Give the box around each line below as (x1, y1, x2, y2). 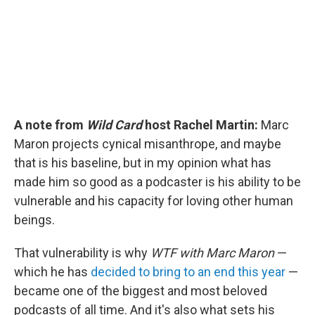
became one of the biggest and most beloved (14, 283, 267, 298)
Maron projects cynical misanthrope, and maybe (14, 136, 281, 151)
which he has (14, 264, 91, 279)
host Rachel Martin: (142, 117, 261, 132)
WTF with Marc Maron (150, 245, 274, 260)
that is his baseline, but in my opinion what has (14, 155, 271, 170)
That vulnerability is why (14, 245, 150, 260)
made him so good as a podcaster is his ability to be (14, 174, 301, 189)
